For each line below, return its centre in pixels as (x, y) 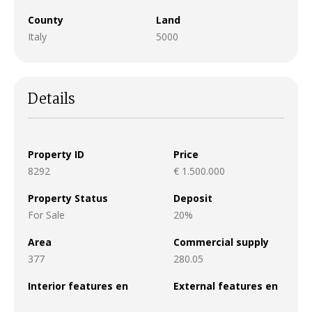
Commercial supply (221, 242)
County (46, 19)
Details (52, 98)
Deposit (193, 198)
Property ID (56, 154)
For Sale (46, 214)
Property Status (68, 198)
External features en (226, 286)
